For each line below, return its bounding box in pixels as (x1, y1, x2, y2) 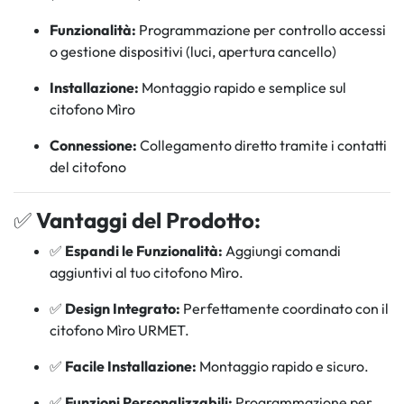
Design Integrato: (65, 299, 180, 318)
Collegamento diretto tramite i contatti (137, 136, 387, 155)
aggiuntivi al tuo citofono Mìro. (50, 263, 243, 282)
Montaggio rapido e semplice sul (139, 78, 346, 97)
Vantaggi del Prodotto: (36, 207, 261, 234)
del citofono (50, 158, 126, 177)
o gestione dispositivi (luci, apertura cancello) (50, 42, 336, 61)
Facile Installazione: (65, 357, 197, 376)
